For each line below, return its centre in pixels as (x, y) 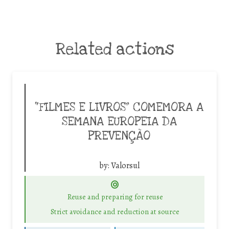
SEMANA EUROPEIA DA (119, 122)
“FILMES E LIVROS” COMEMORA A (119, 108)
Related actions (114, 50)
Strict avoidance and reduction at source (115, 211)
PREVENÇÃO (119, 136)
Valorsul (125, 166)
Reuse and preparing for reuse (115, 197)
